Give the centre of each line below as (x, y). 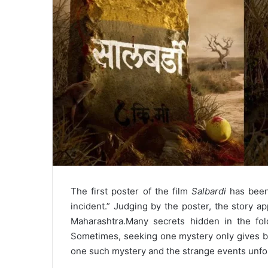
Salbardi (209, 191)
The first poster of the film (131, 191)
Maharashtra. (98, 221)
